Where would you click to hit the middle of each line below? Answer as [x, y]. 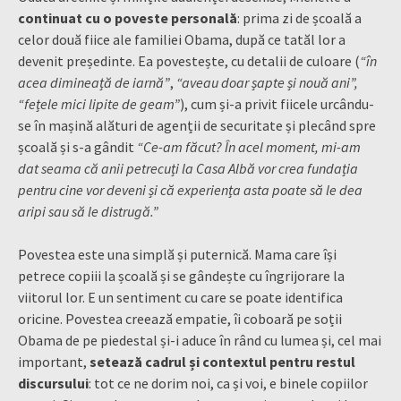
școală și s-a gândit [77, 146]
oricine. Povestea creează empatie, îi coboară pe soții [180, 318]
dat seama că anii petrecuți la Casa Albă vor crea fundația [188, 168]
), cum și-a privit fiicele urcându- [277, 103]
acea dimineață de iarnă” [94, 82]
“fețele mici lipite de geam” [99, 103]
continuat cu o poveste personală [128, 17]
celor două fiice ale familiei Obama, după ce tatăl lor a [182, 39]
